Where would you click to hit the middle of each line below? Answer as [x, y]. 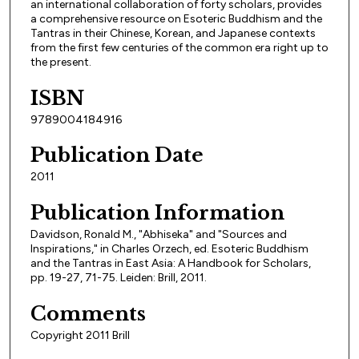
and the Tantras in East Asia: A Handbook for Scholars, [171, 263]
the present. [61, 63]
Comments [88, 313]
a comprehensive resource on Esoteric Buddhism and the [176, 19]
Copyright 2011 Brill [80, 335]
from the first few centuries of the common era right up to [179, 48]
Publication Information [157, 212]
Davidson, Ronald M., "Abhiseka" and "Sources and [159, 234]
